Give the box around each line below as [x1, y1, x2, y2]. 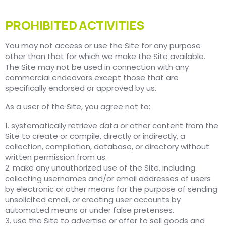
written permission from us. [5, 152, 107, 163]
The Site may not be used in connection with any [5, 62, 189, 73]
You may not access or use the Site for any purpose [5, 40, 201, 51]
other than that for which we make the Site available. [5, 51, 205, 62]
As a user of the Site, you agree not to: [5, 101, 150, 112]
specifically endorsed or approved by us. [5, 83, 156, 94]
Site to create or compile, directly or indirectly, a [5, 131, 185, 142]
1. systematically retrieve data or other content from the [5, 120, 218, 131]
